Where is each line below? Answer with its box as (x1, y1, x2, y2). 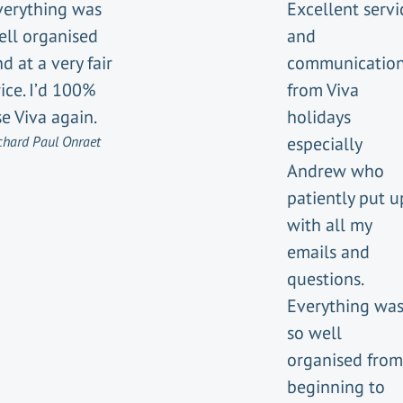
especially (287, 132, 362, 156)
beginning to (287, 375, 385, 399)
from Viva (287, 78, 359, 102)
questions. (287, 267, 363, 291)
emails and (287, 240, 370, 264)
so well (287, 321, 342, 345)
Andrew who (287, 159, 384, 183)
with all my (287, 213, 372, 237)
